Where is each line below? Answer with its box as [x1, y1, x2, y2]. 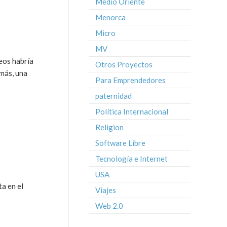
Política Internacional [95, 107, 168, 116]
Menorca [95, 13, 126, 22]
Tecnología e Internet [95, 154, 168, 163]
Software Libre [95, 138, 145, 147]
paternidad [95, 91, 132, 100]
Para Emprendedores [95, 75, 166, 85]
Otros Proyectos [95, 60, 153, 69]
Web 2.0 [95, 201, 123, 210]
